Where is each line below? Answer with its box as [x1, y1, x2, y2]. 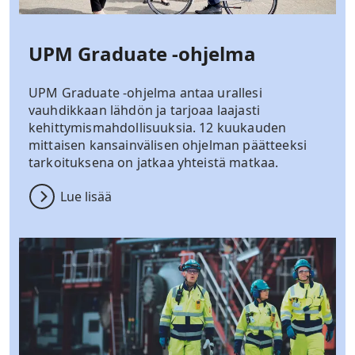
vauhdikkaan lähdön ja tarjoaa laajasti [29, 101, 261, 120]
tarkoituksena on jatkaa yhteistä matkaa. [29, 154, 279, 172]
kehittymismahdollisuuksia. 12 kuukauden [29, 119, 287, 137]
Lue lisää [60, 188, 112, 206]
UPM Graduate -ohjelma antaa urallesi [29, 84, 262, 102]
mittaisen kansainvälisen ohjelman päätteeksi [29, 136, 307, 155]
